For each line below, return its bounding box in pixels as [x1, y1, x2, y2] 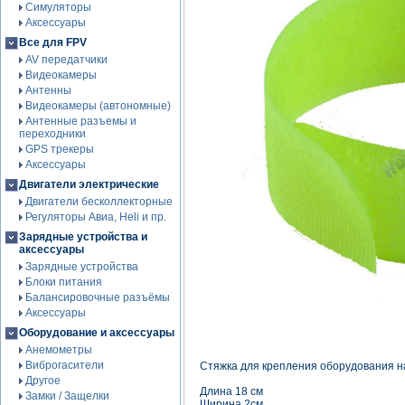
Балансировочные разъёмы [25, 291, 170, 304]
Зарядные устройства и [19, 231, 147, 243]
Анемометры [25, 344, 92, 356]
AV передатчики [25, 53, 108, 66]
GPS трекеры [25, 143, 94, 155]
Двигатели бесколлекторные [25, 195, 173, 208]
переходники [19, 127, 86, 140]
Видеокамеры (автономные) [25, 99, 171, 112]
